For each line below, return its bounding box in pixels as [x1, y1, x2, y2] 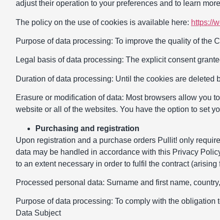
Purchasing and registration [35, 124, 139, 133]
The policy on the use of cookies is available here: [16, 18, 191, 27]
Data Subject [16, 209, 61, 218]
